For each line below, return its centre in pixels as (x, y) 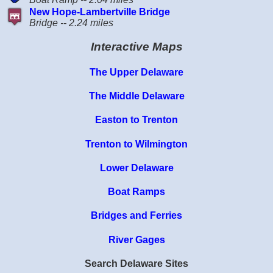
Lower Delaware (136, 168)
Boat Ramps (136, 192)
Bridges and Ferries (136, 216)
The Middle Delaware (136, 96)
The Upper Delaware (136, 72)
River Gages (136, 239)
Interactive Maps (136, 47)
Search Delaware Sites (136, 263)
